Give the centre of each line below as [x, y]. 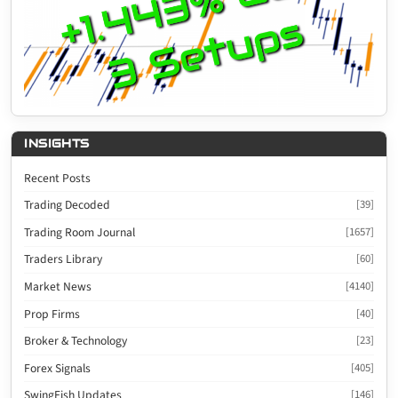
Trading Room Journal [80, 232]
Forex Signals [58, 368]
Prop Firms [52, 314]
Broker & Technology [76, 341]
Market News [58, 286]
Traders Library [64, 259]
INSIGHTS [57, 144]
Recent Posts [58, 178]
